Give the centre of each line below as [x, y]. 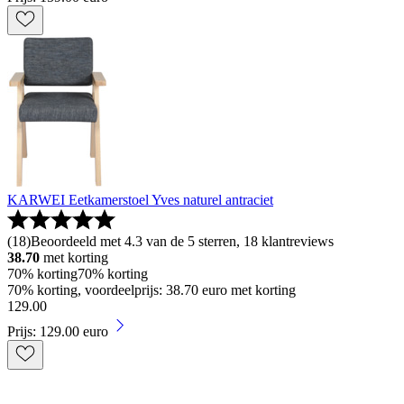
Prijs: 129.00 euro [58, 331]
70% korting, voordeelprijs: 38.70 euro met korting [151, 289]
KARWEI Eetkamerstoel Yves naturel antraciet [140, 199]
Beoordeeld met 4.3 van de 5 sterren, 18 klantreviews [182, 241]
